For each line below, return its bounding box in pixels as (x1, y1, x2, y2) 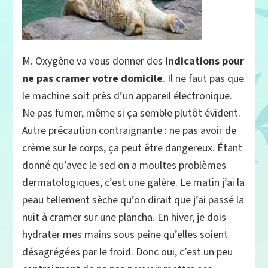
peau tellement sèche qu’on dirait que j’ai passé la (22, 193, 245, 207)
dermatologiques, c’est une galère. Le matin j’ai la (22, 175, 245, 190)
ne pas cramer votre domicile (22, 71, 163, 86)
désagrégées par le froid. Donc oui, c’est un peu (22, 245, 233, 259)
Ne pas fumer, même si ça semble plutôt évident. (22, 106, 241, 120)
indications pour (165, 54, 245, 68)
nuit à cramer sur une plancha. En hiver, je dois (22, 210, 227, 224)
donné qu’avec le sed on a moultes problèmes (22, 158, 227, 172)
